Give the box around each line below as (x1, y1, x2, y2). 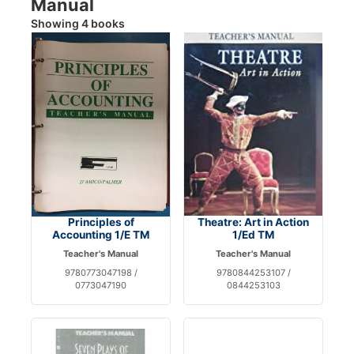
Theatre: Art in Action (198, 216, 309, 229)
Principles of (67, 216, 134, 229)
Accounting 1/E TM (52, 228, 149, 242)
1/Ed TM (232, 228, 274, 242)
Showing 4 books (31, 17, 125, 31)
